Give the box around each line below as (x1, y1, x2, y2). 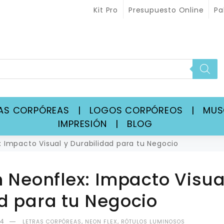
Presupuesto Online (128, 5, 204, 15)
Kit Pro (93, 5, 118, 15)
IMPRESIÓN (58, 117, 107, 130)
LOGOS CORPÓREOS (89, 103, 183, 116)
